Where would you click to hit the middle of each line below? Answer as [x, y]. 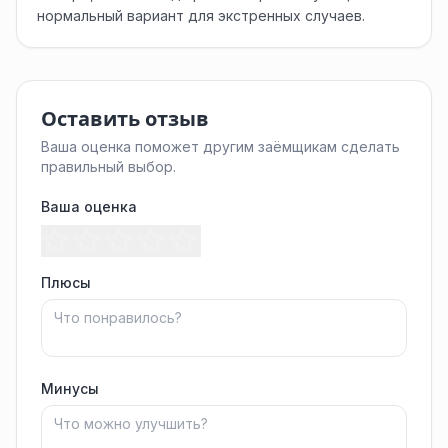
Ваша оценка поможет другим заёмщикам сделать [220, 146]
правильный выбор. [108, 166]
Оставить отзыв [125, 119]
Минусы [70, 388]
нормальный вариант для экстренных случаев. [201, 15]
